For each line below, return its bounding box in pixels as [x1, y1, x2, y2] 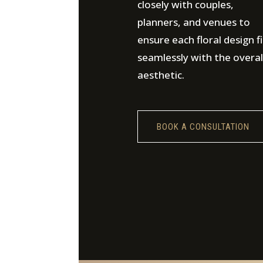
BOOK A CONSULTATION [156, 122, 249, 132]
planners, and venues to [137, 15, 250, 29]
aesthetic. [137, 68, 184, 82]
